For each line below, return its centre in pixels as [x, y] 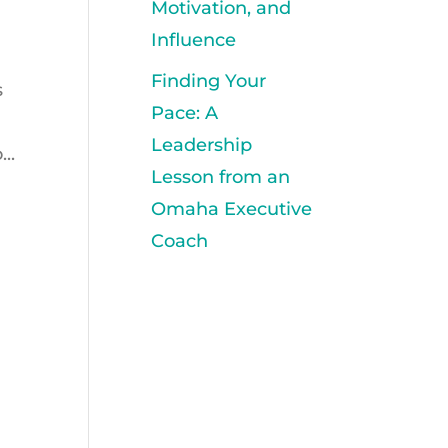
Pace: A [185, 113]
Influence [194, 40]
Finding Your [209, 81]
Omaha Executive [232, 209]
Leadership [202, 145]
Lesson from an [221, 177]
